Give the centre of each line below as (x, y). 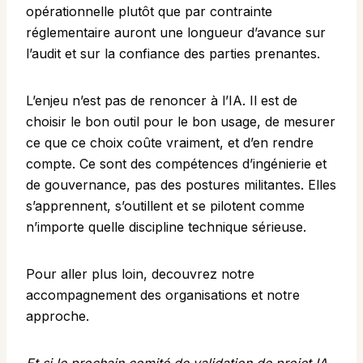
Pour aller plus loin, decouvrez (124, 274)
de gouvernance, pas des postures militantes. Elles (181, 185)
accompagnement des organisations (137, 295)
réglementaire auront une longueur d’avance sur (176, 33)
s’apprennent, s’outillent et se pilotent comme (165, 206)
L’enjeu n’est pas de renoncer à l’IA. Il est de (162, 101)
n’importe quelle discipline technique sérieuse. (166, 227)
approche (56, 316)
